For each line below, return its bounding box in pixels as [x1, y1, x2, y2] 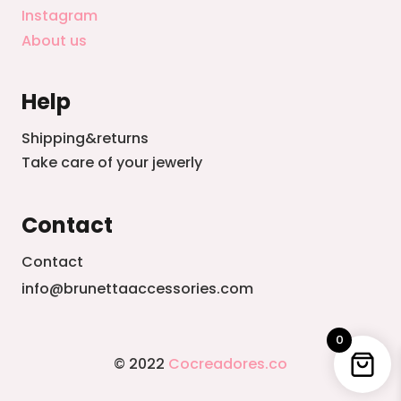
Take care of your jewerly [21, 151, 202, 173]
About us [21, 30, 87, 51]
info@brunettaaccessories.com [21, 277, 253, 299]
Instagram [21, 4, 98, 26]
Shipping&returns [21, 127, 149, 149]
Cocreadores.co [168, 353, 287, 374]
